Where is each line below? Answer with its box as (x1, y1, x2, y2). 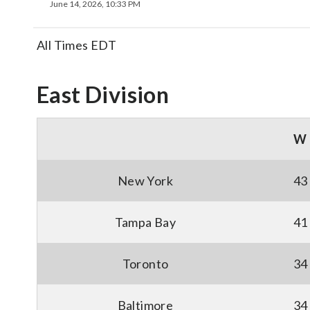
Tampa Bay (114, 215, 176, 230)
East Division (37, 81, 170, 108)
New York (117, 173, 174, 188)
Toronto (122, 256, 169, 271)
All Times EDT (37, 37, 117, 53)
